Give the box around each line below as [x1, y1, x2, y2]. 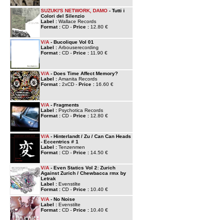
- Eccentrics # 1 [41, 139, 79, 144]
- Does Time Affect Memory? [49, 71, 118, 76]
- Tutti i [108, 8, 125, 13]
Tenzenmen [58, 144, 85, 150]
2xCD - [62, 82, 79, 87]
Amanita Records [58, 76, 97, 82]
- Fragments [49, 102, 79, 108]
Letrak [41, 176, 56, 181]
